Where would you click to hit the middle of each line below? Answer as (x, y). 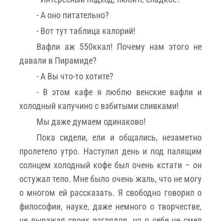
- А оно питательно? (73, 15)
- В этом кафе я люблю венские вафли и (119, 92)
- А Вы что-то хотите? (75, 76)
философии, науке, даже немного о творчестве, (110, 206)
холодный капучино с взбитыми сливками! (99, 106)
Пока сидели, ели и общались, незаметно (119, 137)
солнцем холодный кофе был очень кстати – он (110, 165)
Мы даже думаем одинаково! (91, 121)
